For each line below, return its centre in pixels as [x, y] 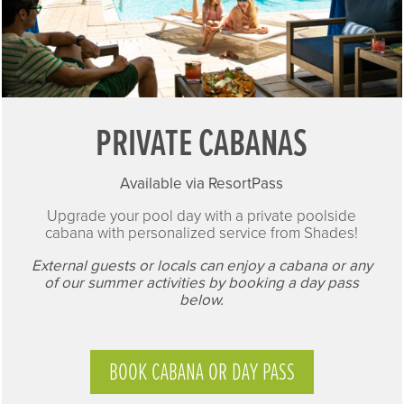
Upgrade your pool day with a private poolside [202, 216]
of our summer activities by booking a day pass [202, 282]
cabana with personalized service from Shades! [202, 233]
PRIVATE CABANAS [202, 145]
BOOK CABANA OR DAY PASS [202, 373]
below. [202, 299]
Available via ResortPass [202, 183]
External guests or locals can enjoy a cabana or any [202, 265]
